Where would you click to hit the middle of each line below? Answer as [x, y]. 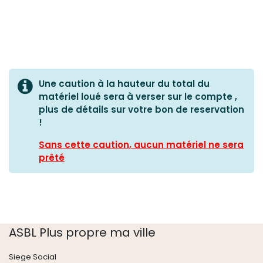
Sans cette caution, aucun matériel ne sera [141, 145]
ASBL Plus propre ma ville [82, 232]
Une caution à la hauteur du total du [124, 84]
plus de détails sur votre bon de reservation [141, 110]
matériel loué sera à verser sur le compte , [138, 97]
